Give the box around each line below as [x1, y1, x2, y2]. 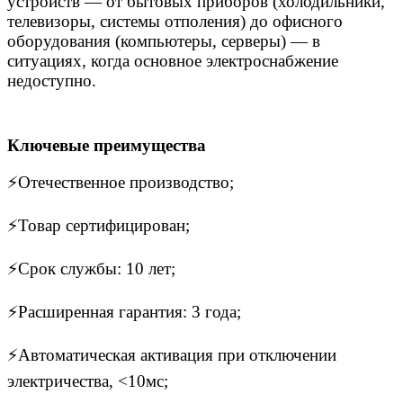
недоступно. [7, 71, 96, 91]
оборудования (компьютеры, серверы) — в [7, 31, 320, 51]
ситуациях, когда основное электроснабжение [7, 51, 338, 71]
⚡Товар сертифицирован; [7, 216, 190, 236]
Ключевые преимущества [7, 136, 206, 156]
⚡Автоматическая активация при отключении [7, 345, 336, 365]
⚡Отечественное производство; [7, 173, 234, 193]
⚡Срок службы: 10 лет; [7, 259, 175, 279]
